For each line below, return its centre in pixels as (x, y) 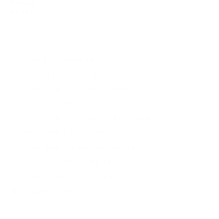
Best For (23, 12)
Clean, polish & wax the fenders (77, 133)
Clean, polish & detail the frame (77, 89)
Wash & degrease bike (61, 59)
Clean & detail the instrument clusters (87, 103)
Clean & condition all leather (71, 162)
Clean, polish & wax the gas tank (79, 147)
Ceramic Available (54, 191)
